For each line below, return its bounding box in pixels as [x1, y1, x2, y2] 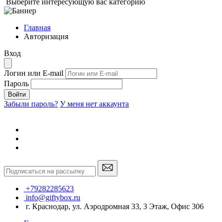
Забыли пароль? [4, 100, 58, 108]
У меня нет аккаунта [60, 100, 129, 108]
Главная [24, 23, 51, 32]
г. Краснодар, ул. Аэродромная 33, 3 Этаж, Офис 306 [26, 202, 204, 211]
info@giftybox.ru [26, 193, 80, 202]
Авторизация [24, 32, 68, 41]
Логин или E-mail [4, 69, 63, 77]
